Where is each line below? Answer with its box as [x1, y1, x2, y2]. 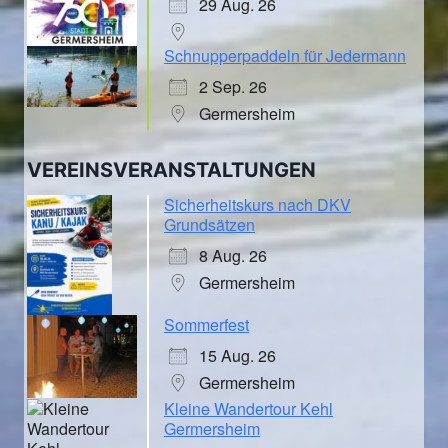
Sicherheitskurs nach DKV [164, 193, 351, 217]
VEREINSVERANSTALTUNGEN [27, 158, 316, 183]
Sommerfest [164, 313, 249, 337]
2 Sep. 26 [199, 74, 267, 98]
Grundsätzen [164, 213, 255, 237]
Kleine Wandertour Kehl [164, 397, 333, 421]
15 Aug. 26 [199, 344, 276, 368]
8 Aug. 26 [199, 244, 267, 268]
